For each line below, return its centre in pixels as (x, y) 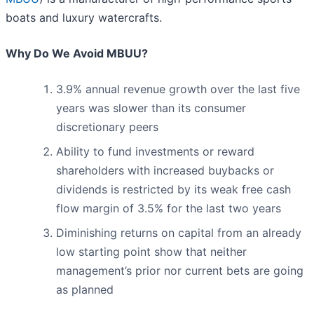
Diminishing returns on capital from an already (179, 233)
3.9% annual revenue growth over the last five (178, 89)
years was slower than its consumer (151, 108)
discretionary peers (107, 127)
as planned (85, 290)
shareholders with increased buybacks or (165, 171)
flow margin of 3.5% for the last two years (169, 209)
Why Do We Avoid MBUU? (77, 54)
